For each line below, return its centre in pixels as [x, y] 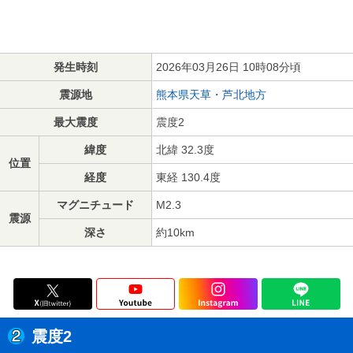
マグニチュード [95, 204]
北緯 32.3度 [185, 149]
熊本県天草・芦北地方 [211, 94]
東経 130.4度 [188, 177]
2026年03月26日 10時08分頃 [229, 67]
